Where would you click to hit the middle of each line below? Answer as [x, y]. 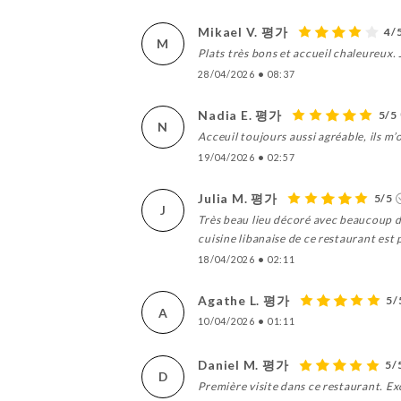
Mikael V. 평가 [243, 31]
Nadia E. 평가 [240, 115]
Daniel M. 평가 [243, 364]
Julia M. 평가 [238, 198]
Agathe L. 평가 [244, 301]
